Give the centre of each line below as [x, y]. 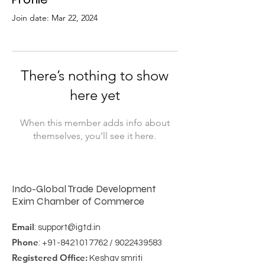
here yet [95, 95]
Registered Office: [50, 258]
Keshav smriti [115, 258]
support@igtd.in [69, 227]
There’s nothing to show [95, 75]
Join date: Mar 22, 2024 [55, 18]
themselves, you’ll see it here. [95, 136]
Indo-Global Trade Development [84, 189]
